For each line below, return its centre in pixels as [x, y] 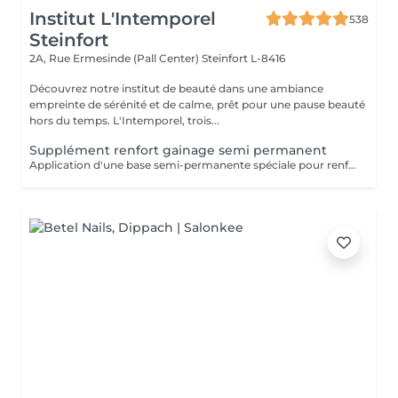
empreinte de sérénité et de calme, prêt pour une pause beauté [197, 104]
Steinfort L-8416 [243, 58]
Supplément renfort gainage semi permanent [178, 150]
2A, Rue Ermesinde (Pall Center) [115, 58]
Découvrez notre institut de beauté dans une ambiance [176, 88]
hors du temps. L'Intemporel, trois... [166, 120]
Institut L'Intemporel [123, 19]
